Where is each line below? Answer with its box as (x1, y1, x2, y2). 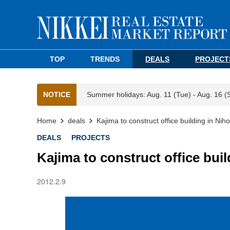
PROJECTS (71, 133, 110, 142)
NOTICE (43, 90, 70, 99)
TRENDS (90, 55, 120, 63)
